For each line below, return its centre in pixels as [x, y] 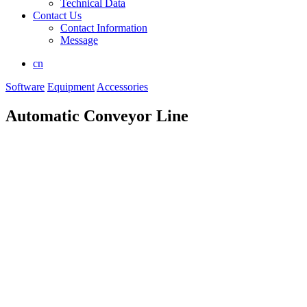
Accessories [122, 86]
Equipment [71, 86]
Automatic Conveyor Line [97, 115]
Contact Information [104, 27]
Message [79, 40]
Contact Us [57, 15]
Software [25, 86]
